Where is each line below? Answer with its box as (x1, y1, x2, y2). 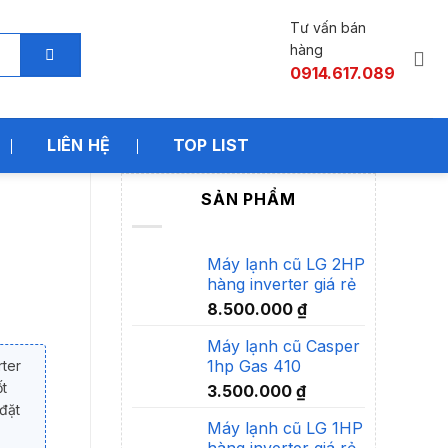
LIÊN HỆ (47, 135, 111, 155)
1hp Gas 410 (207, 355, 301, 376)
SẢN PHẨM (201, 189, 296, 209)
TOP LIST (172, 135, 250, 155)
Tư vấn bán (290, 19, 366, 36)
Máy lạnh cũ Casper (207, 335, 360, 356)
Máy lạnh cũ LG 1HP (207, 417, 363, 438)
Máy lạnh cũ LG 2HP (207, 253, 365, 274)
